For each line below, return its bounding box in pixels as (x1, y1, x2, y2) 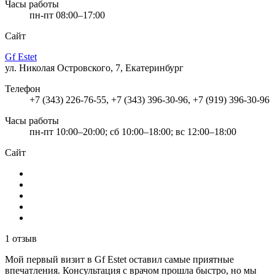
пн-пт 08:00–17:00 (29, 9, 105, 20)
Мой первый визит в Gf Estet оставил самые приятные (5, 254, 234, 265)
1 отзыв (5, 233, 37, 244)
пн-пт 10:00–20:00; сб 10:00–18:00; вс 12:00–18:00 (29, 126, 236, 137)
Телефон (5, 83, 41, 94)
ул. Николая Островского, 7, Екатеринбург (5, 62, 184, 73)
